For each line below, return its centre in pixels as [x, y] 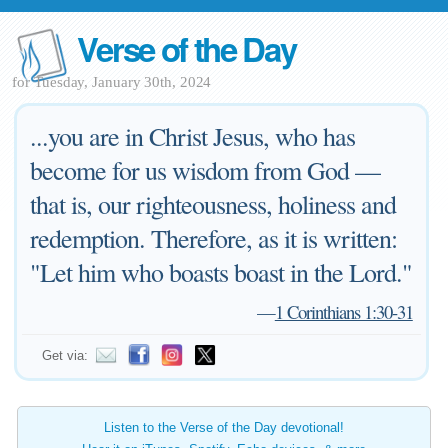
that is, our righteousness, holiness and [213, 204]
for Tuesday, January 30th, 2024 [112, 82]
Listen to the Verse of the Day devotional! [224, 427]
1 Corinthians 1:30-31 [343, 311]
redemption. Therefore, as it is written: [214, 238]
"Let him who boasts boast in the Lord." [221, 272]
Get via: [65, 355]
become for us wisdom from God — [205, 170]
